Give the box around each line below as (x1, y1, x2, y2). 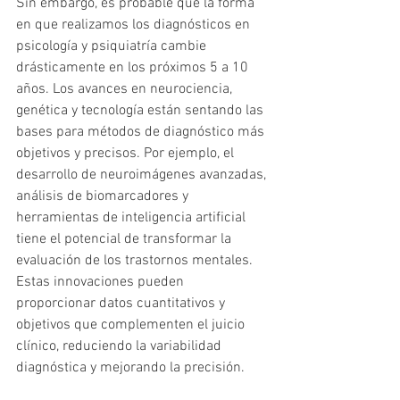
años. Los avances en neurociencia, (16, 80, 236, 99)
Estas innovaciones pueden (16, 273, 187, 292)
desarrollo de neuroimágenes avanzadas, (16, 166, 270, 185)
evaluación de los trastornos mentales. (16, 252, 256, 271)
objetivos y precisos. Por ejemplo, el (16, 145, 237, 163)
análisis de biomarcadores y (16, 187, 192, 206)
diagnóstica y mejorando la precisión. (16, 359, 245, 378)
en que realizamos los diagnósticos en (16, 16, 254, 35)
